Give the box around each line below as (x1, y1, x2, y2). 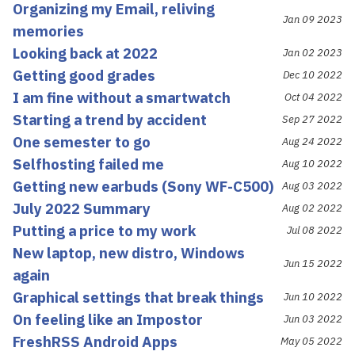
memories (13, 21, 84, 40)
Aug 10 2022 (282, 156, 342, 170)
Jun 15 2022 (284, 256, 342, 270)
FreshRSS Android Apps (13, 331, 177, 351)
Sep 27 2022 (282, 112, 342, 126)
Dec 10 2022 (283, 67, 342, 82)
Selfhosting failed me (13, 154, 164, 174)
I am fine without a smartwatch (13, 87, 231, 107)
